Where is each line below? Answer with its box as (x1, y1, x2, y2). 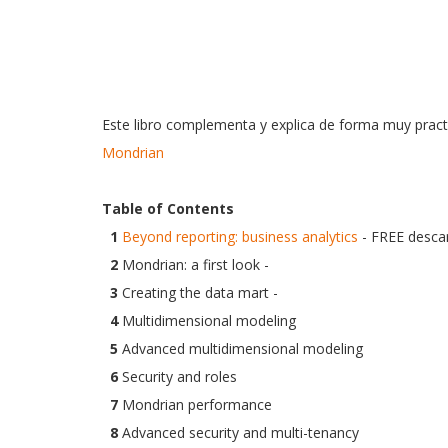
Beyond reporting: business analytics (122, 227, 358, 246)
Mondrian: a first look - (118, 255, 269, 274)
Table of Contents (102, 199, 234, 218)
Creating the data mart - (118, 283, 282, 302)
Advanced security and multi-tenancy (118, 423, 359, 442)
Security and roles (118, 367, 237, 386)
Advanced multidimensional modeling (118, 339, 363, 358)
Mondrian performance (118, 395, 272, 414)
